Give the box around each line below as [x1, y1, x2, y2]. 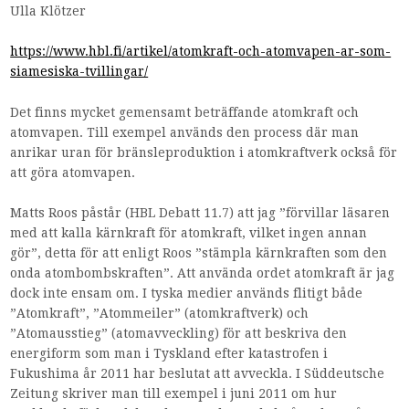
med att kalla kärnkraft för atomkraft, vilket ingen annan [10, 225, 368, 240]
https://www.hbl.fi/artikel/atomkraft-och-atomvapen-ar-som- [10, 44, 392, 59]
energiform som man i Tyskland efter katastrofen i [10, 345, 329, 361]
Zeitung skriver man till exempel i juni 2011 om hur [10, 385, 338, 401]
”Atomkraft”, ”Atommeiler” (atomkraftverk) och [10, 305, 309, 320]
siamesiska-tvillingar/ [10, 64, 149, 79]
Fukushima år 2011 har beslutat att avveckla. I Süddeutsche [10, 365, 385, 381]
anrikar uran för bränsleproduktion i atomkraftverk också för [10, 144, 398, 160]
